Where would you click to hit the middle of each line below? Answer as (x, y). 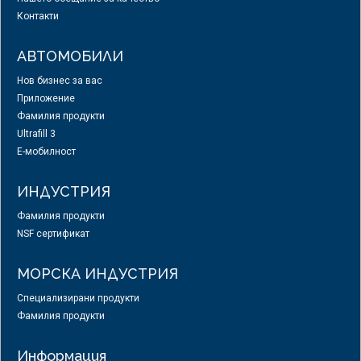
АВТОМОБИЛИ (70, 56)
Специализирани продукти (78, 299)
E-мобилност (46, 152)
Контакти (38, 17)
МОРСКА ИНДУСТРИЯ (98, 274)
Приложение (46, 99)
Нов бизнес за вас (60, 81)
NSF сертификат (53, 234)
